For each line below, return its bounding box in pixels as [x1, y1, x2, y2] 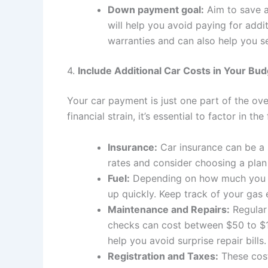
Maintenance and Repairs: [108, 203, 230, 215]
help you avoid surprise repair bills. [108, 234, 266, 246]
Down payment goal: [108, 4, 204, 16]
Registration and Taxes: [108, 249, 218, 262]
